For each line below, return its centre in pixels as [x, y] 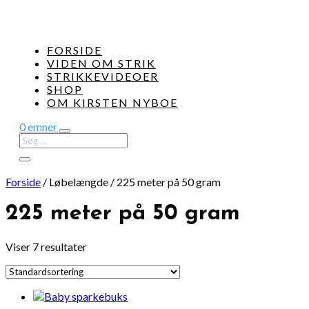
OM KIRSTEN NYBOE [112, 102]
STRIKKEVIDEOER [103, 76]
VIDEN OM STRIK [101, 63]
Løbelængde [79, 182]
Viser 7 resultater [46, 246]
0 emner [38, 127]
